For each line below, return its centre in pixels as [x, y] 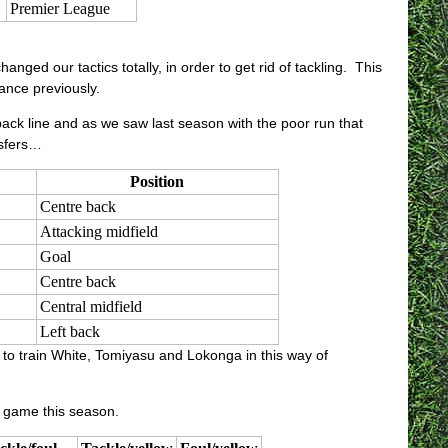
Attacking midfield [98, 231]
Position [157, 181]
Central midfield [90, 306]
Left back [69, 331]
